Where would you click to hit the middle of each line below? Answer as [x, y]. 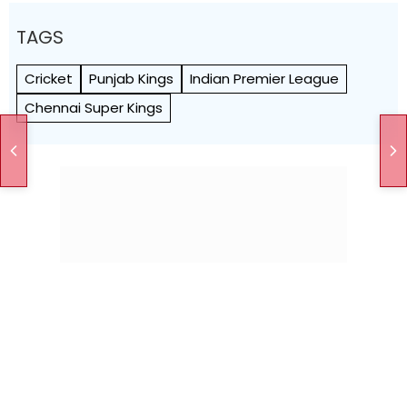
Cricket [49, 79]
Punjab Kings [131, 79]
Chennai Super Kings [94, 108]
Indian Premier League [264, 79]
